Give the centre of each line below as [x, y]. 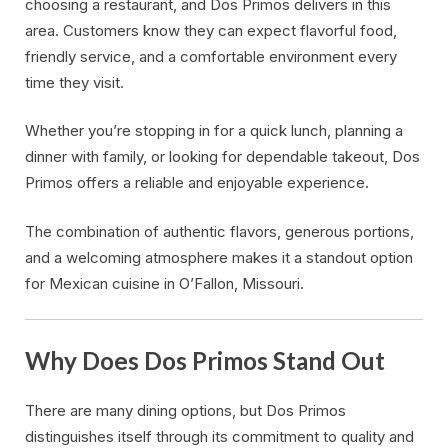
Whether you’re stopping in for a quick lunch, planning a [214, 131]
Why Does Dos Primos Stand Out [205, 360]
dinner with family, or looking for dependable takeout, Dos [222, 157]
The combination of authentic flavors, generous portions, [219, 231]
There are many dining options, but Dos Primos [185, 411]
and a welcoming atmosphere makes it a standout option [219, 257]
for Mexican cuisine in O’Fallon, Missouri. [164, 283]
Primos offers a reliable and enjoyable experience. [197, 183]
